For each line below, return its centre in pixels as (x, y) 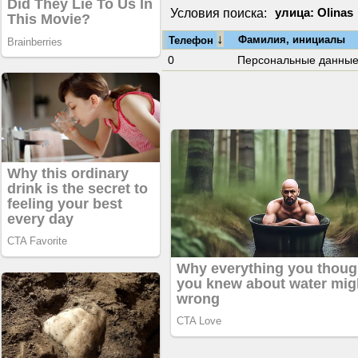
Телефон (193, 40)
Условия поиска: (219, 13)
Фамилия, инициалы (292, 40)
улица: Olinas (314, 13)
